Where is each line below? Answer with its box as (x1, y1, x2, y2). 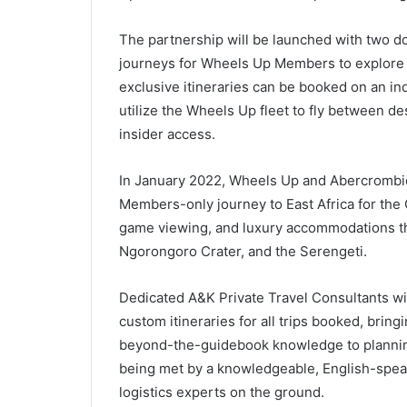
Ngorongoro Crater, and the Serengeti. (118, 243, 367, 260)
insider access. (118, 125, 215, 143)
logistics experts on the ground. (118, 383, 324, 401)
